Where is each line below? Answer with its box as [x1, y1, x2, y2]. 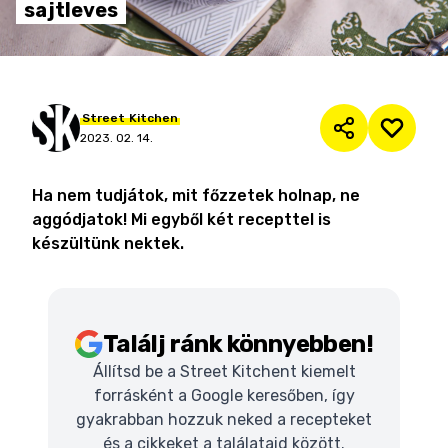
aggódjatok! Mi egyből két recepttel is [32, 210, 331, 229]
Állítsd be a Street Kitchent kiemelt [92, 362, 356, 381]
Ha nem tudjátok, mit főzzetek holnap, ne [32, 186, 360, 205]
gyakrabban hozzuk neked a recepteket [76, 410, 372, 429]
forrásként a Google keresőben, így [93, 386, 355, 405]
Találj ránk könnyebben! [102, 330, 374, 358]
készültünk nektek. [32, 234, 184, 253]
